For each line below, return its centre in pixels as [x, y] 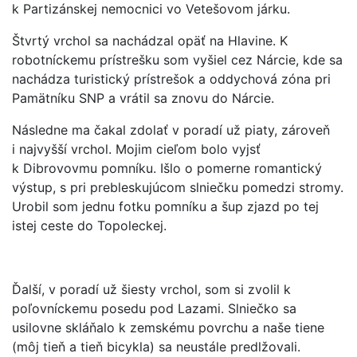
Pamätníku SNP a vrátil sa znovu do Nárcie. [143, 98]
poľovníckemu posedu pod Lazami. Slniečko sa [154, 308]
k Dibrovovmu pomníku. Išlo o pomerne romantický [167, 168]
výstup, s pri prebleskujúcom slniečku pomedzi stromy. [178, 187]
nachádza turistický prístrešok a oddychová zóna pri [171, 78]
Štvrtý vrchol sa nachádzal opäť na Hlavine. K [150, 40]
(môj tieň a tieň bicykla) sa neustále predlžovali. [156, 346]
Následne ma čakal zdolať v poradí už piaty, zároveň [171, 129]
